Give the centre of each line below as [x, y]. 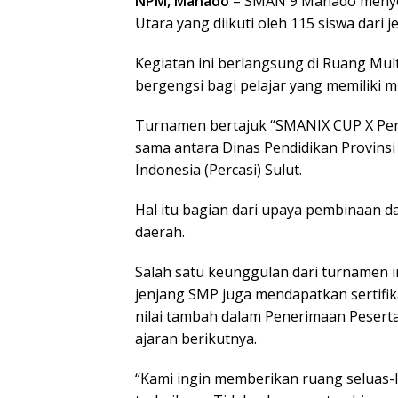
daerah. [160, 231]
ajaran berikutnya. [196, 338]
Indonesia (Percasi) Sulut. [219, 169]
